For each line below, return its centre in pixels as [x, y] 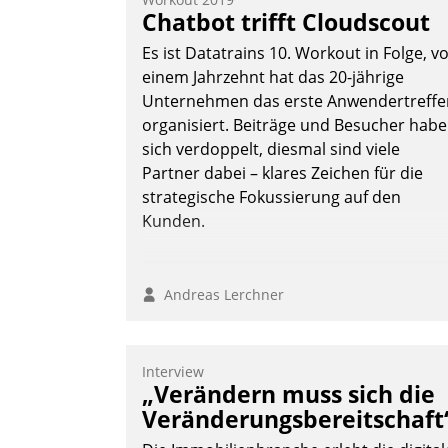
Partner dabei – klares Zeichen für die [282, 173]
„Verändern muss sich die [288, 394]
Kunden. [173, 221]
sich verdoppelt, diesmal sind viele [271, 149]
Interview [173, 372]
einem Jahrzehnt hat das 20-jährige [273, 77]
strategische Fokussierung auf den [271, 197]
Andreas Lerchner [220, 295]
